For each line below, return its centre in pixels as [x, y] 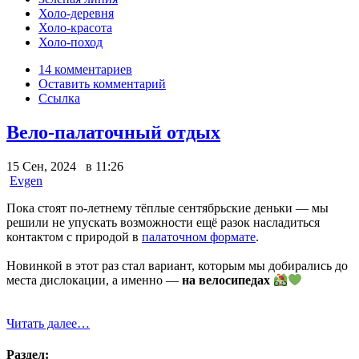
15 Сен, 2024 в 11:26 [65, 166]
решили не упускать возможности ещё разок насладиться [163, 222]
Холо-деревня [76, 13]
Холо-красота [75, 27]
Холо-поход [71, 42]
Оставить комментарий [102, 83]
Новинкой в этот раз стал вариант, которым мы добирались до [177, 265]
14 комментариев [85, 69]
